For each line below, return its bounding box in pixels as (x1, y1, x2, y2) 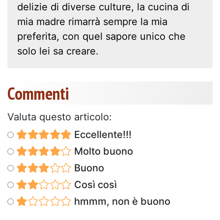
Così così (71, 178, 117, 191)
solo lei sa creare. (17, 45, 99, 57)
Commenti (7, 82, 69, 105)
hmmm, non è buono (71, 195, 170, 207)
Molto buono (71, 145, 133, 157)
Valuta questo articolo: (7, 110, 112, 123)
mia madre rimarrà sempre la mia (17, 15, 167, 27)
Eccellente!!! (71, 128, 132, 140)
